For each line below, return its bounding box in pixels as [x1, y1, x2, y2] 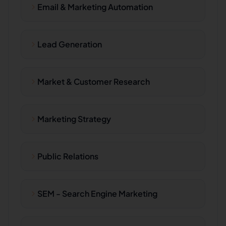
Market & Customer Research [37, 76, 150, 87]
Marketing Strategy [37, 114, 111, 124]
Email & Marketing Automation [37, 2, 153, 12]
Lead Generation [37, 39, 102, 49]
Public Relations [37, 151, 98, 161]
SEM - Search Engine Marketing [37, 188, 157, 199]
